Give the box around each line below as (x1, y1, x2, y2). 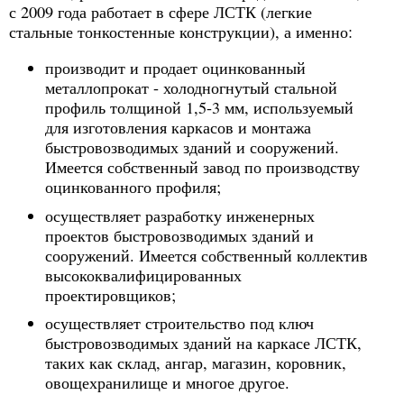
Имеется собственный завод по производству (45, 156, 360, 179)
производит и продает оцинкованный (45, 57, 306, 79)
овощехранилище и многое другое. (45, 371, 289, 393)
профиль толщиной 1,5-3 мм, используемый (45, 96, 353, 119)
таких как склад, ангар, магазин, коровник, (45, 351, 346, 373)
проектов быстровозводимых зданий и (45, 224, 314, 246)
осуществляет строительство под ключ (45, 311, 314, 334)
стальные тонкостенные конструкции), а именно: (9, 21, 353, 42)
